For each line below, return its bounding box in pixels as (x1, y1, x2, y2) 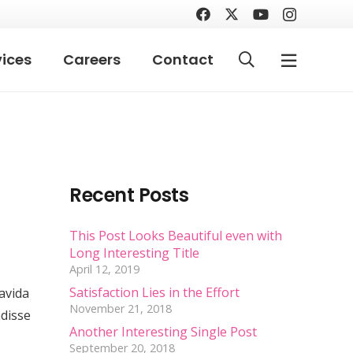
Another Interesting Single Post (69, 323, 257, 341)
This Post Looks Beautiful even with (69, 227, 282, 245)
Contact (151, 50, 214, 69)
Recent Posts (69, 182, 189, 209)
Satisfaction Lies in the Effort (69, 284, 240, 302)
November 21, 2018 (69, 301, 172, 317)
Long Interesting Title (69, 244, 199, 262)
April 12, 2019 (69, 262, 139, 277)
